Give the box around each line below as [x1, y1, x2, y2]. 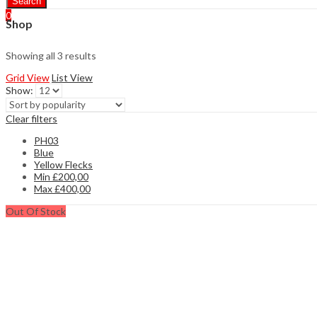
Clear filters [6, 112, 57, 125]
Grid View [6, 71, 50, 83]
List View [52, 71, 93, 83]
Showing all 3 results [6, 49, 96, 62]
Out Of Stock [6, 204, 66, 217]
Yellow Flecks [34, 158, 93, 171]
